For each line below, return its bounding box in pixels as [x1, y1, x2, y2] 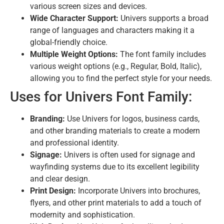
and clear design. [30, 174, 90, 184]
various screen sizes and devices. [30, 1, 147, 11]
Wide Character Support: [30, 13, 118, 23]
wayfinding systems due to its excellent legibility [30, 162, 199, 172]
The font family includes [118, 49, 206, 59]
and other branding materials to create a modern [30, 126, 200, 136]
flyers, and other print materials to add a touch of [30, 198, 201, 208]
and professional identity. [30, 138, 119, 148]
